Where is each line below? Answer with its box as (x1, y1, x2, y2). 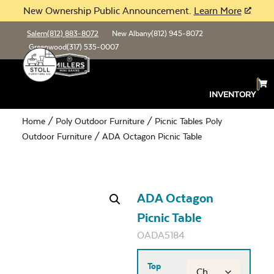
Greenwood (29, 43, 67, 51)
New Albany (112, 29, 151, 38)
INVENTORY (209, 90, 256, 99)
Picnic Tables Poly (155, 116, 222, 126)
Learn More (193, 5, 242, 17)
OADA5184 (137, 229, 185, 241)
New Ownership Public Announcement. (23, 5, 194, 17)
